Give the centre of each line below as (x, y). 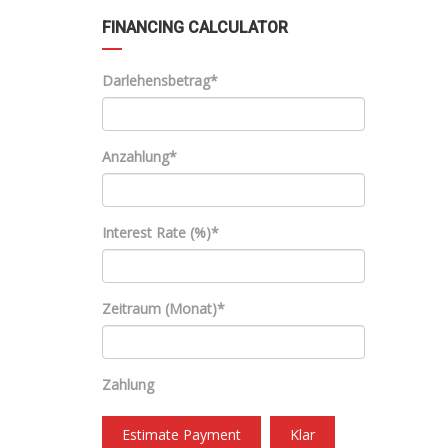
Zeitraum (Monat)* (163, 309)
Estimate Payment (181, 435)
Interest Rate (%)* (160, 233)
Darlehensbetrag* (160, 81)
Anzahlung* (139, 157)
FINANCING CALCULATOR (195, 28)
